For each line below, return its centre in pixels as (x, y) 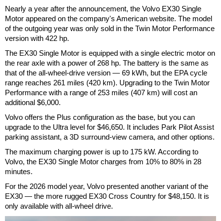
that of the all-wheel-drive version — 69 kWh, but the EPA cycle (106, 73)
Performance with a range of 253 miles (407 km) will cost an (101, 92)
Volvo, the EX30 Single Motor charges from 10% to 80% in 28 (103, 161)
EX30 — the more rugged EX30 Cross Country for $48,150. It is (107, 196)
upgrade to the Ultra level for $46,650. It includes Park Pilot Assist (110, 127)
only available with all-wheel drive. (59, 206)
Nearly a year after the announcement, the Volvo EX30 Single (103, 8)
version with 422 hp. (37, 38)
